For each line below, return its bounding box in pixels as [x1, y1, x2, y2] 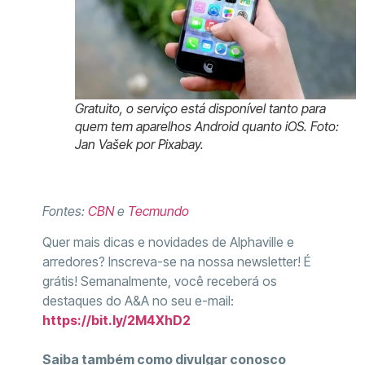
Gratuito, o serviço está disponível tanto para [74, 100, 326, 117]
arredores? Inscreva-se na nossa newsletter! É [42, 253, 310, 270]
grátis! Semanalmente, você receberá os [42, 272, 277, 289]
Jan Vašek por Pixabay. [74, 136, 204, 153]
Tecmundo [127, 202, 189, 219]
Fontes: [42, 202, 88, 219]
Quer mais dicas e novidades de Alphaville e [42, 233, 294, 250]
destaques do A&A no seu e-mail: [42, 292, 234, 309]
